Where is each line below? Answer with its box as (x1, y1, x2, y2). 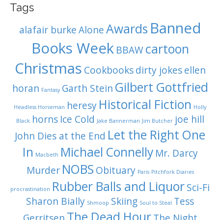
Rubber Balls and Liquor (52, 178, 185, 195)
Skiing (111, 195, 137, 208)
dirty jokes (135, 64, 182, 77)
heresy (67, 99, 97, 112)
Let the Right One (108, 127, 205, 143)
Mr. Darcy (155, 147, 198, 160)
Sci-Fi (187, 181, 210, 194)
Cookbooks (83, 64, 134, 77)
